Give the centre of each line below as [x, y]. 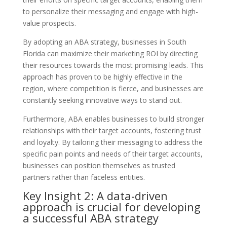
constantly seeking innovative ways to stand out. [102, 100]
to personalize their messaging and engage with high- [110, 11]
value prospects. [49, 23]
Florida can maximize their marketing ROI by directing [110, 53]
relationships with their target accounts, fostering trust [112, 130]
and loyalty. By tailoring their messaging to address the [112, 142]
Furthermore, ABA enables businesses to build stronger [113, 119]
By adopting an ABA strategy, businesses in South [104, 42]
